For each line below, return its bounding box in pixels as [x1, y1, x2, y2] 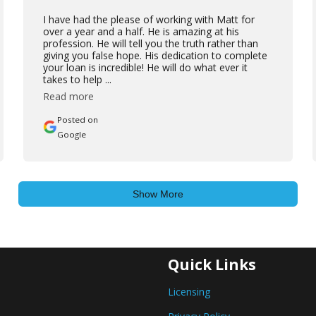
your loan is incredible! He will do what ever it [43, 60, 248, 74]
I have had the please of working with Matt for [43, 12, 255, 26]
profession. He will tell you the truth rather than [43, 36, 259, 50]
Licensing [168, 285, 210, 299]
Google [57, 128, 87, 140]
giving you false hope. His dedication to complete [43, 48, 268, 62]
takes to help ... [43, 72, 112, 86]
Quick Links [168, 255, 256, 275]
